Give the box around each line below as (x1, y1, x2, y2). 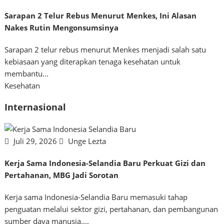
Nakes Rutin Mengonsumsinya (4, 22, 119, 32)
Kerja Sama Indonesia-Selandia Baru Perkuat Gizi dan (4, 157, 206, 168)
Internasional (4, 101, 66, 113)
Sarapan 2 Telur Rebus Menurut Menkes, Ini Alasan (4, 10, 197, 20)
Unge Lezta (66, 135, 106, 146)
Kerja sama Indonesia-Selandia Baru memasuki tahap (4, 191, 188, 202)
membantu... (4, 68, 49, 78)
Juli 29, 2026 (11, 135, 59, 146)
